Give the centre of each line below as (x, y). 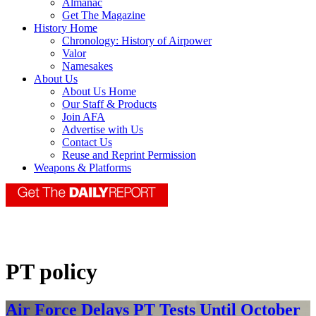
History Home (66, 28)
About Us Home (99, 92)
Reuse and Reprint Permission (129, 155)
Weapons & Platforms (83, 168)
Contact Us (87, 142)
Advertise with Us (103, 130)
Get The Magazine (104, 16)
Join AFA (84, 117)
